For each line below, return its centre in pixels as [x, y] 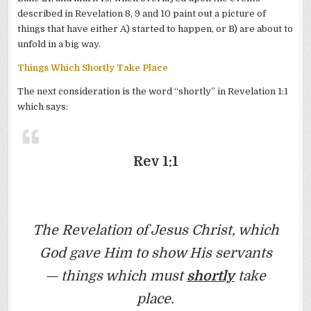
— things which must [116, 276]
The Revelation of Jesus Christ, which [155, 230]
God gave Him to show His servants [155, 253]
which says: [43, 107]
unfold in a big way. [59, 44]
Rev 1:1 [155, 162]
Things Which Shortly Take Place [93, 68]
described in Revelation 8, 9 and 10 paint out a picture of [142, 14]
